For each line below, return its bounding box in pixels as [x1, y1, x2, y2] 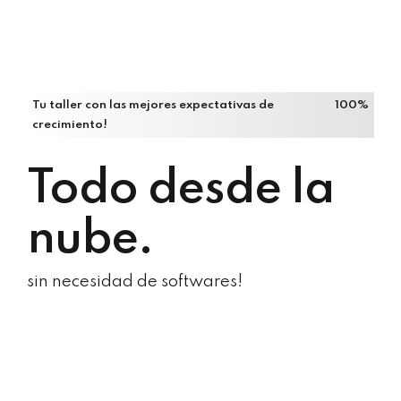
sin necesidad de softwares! [27, 274, 243, 291]
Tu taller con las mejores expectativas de [32, 98, 274, 111]
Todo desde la [27, 166, 335, 214]
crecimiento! [32, 118, 107, 131]
